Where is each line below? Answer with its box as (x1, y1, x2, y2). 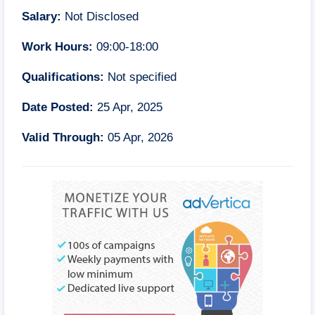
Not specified (104, 70, 176, 84)
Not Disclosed (61, 10, 139, 24)
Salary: (22, 10, 61, 24)
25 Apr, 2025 (94, 100, 162, 114)
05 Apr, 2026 (104, 130, 173, 144)
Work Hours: (22, 40, 93, 54)
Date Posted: (22, 100, 94, 114)
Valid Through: (22, 130, 104, 144)
